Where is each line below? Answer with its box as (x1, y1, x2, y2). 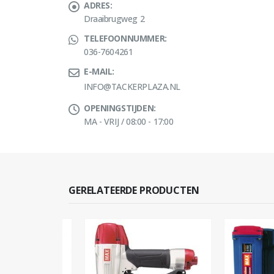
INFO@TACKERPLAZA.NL (84, 80, 181, 92)
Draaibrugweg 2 (84, 12, 145, 24)
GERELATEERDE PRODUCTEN (68, 183, 199, 197)
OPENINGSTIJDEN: (84, 102, 156, 114)
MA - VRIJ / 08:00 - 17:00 (84, 115, 174, 127)
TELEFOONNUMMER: (84, 32, 167, 44)
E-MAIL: (84, 65, 115, 77)
